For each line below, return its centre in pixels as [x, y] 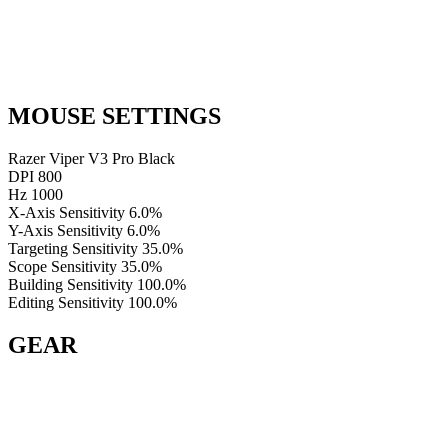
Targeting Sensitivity [73, 248]
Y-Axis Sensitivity [65, 230]
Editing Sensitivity [66, 302]
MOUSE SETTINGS [114, 115]
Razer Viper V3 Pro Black [91, 158]
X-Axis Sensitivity [66, 212]
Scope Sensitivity [62, 266]
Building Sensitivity [70, 284]
